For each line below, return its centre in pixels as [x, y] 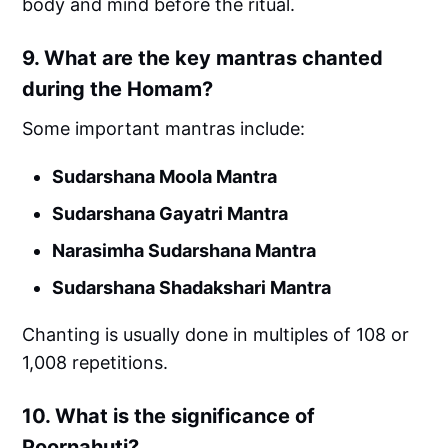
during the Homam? [118, 89]
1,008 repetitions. [95, 363]
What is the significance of [185, 416]
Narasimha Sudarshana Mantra [184, 251]
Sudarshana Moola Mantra [165, 177]
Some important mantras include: [164, 129]
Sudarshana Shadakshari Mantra [192, 288]
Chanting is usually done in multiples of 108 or [216, 335]
